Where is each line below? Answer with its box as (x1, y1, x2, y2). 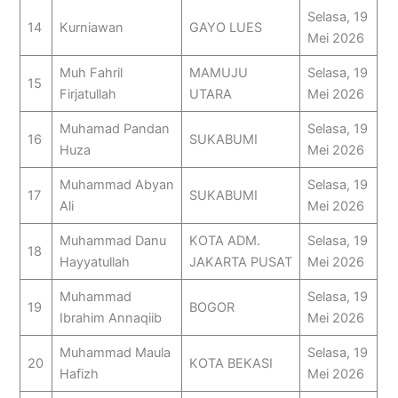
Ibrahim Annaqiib (59, 310, 162, 327)
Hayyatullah (59, 254, 130, 271)
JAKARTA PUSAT (188, 254, 292, 271)
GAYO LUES (188, 20, 262, 36)
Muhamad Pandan (59, 121, 170, 138)
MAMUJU (188, 65, 248, 82)
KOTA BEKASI (188, 355, 273, 372)
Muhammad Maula (59, 345, 171, 362)
